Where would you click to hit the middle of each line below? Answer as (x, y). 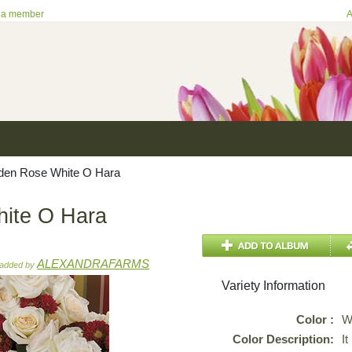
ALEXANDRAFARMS (93, 264)
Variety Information (274, 286)
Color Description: (284, 339)
